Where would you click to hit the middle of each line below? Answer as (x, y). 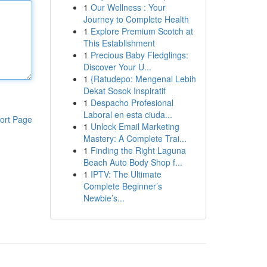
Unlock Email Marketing (135, 126)
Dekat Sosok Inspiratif (124, 91)
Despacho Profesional (132, 103)
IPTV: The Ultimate (126, 174)
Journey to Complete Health (136, 19)
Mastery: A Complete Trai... (135, 138)
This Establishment (119, 43)
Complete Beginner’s (122, 186)
